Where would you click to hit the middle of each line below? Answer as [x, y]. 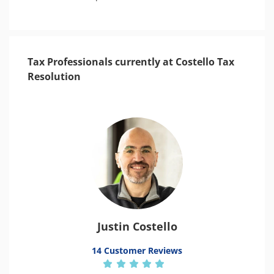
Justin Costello [137, 226]
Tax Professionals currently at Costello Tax [131, 62]
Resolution [54, 76]
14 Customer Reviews [137, 250]
